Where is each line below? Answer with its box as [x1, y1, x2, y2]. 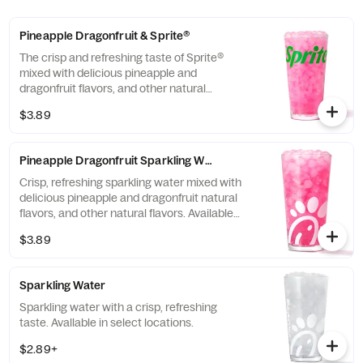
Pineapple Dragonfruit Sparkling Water [19, 153, 227, 168]
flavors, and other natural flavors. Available [19, 206, 233, 220]
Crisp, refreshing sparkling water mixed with [19, 175, 241, 190]
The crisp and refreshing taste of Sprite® [19, 50, 224, 65]
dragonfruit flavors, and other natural [19, 81, 206, 96]
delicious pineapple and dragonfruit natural [19, 190, 237, 205]
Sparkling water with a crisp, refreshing [19, 300, 217, 314]
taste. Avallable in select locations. [19, 315, 194, 330]
